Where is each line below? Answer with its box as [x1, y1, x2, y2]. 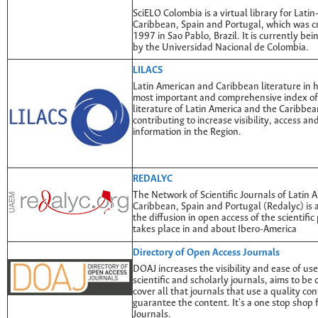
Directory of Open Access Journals [133, 247, 280, 258]
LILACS [133, 65, 163, 76]
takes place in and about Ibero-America [133, 224, 297, 236]
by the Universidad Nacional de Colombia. [133, 43, 309, 54]
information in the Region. [133, 127, 241, 138]
